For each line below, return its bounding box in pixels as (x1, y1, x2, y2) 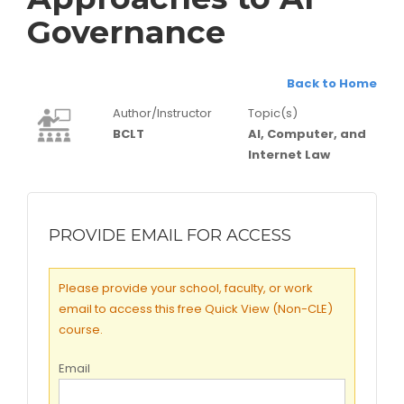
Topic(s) (248, 105, 298, 122)
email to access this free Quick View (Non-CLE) (59, 300, 333, 317)
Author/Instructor (113, 105, 212, 122)
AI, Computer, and (248, 125, 366, 142)
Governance (27, 13, 225, 51)
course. (59, 321, 103, 338)
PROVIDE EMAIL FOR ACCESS (49, 225, 291, 245)
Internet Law (248, 146, 330, 163)
